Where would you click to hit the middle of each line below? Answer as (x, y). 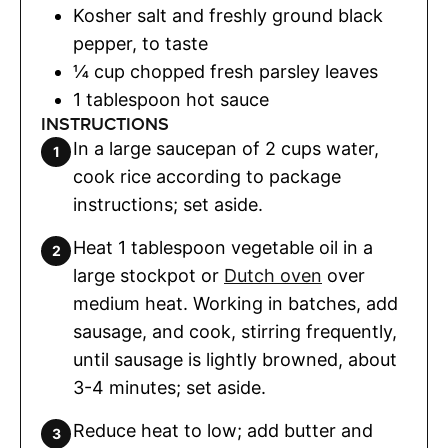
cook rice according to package (207, 177)
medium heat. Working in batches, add (235, 304)
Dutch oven (273, 276)
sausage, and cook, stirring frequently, (235, 332)
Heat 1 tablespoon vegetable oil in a (223, 248)
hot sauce (227, 100)
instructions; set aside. (168, 205)
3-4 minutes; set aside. (169, 388)
